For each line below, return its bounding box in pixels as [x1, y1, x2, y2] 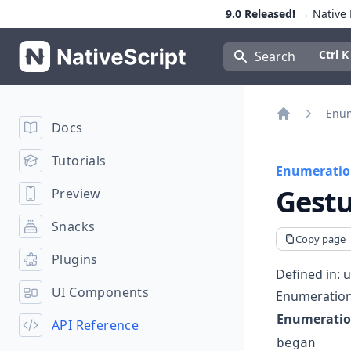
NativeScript [18, 41, 90, 58]
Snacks [52, 218, 96, 235]
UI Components [52, 284, 150, 301]
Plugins [52, 251, 98, 268]
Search [254, 48, 295, 65]
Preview [52, 185, 101, 202]
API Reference [52, 317, 139, 334]
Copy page [295, 231, 346, 246]
